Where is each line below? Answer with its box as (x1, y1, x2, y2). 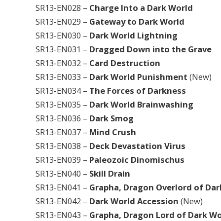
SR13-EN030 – (36, 29, 89, 41)
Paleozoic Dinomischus (89, 153, 184, 165)
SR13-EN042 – (36, 195, 89, 207)
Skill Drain (89, 167, 130, 179)
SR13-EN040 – (36, 167, 89, 179)
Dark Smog (89, 112, 134, 124)
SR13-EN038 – (36, 140, 89, 151)
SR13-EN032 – (36, 57, 89, 69)
